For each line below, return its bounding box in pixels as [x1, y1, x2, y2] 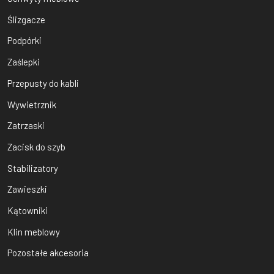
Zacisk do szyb [7, 141, 65, 152]
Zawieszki [7, 183, 47, 195]
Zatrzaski [7, 120, 45, 131]
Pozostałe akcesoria [7, 247, 89, 259]
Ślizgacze [7, 13, 45, 25]
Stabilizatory [7, 162, 58, 174]
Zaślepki [7, 56, 40, 68]
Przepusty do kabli [7, 77, 79, 89]
